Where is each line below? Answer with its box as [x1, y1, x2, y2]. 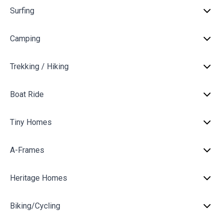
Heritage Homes [10, 173, 67, 183]
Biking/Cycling [10, 201, 60, 211]
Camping [10, 34, 40, 43]
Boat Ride [10, 90, 44, 99]
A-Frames [10, 145, 44, 155]
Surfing [10, 6, 34, 15]
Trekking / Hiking [10, 62, 69, 71]
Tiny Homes [10, 117, 52, 127]
